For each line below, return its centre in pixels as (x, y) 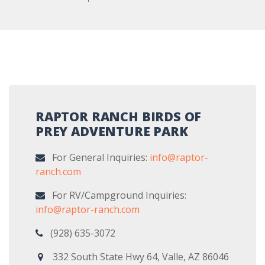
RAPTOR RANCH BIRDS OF (119, 117)
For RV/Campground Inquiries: (116, 195)
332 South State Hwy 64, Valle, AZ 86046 (136, 257)
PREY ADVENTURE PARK (112, 131)
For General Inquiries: (97, 158)
